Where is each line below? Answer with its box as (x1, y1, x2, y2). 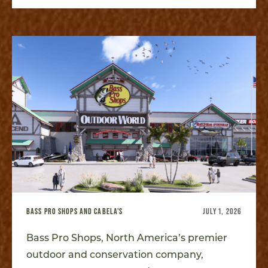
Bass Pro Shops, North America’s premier (26, 232, 227, 243)
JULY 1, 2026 (202, 206, 242, 216)
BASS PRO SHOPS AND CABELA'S (26, 206, 123, 216)
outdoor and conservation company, (26, 248, 203, 260)
